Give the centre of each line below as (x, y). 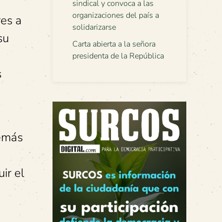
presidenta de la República (118, 56)
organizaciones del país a (116, 15)
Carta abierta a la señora (114, 44)
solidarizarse (94, 27)
